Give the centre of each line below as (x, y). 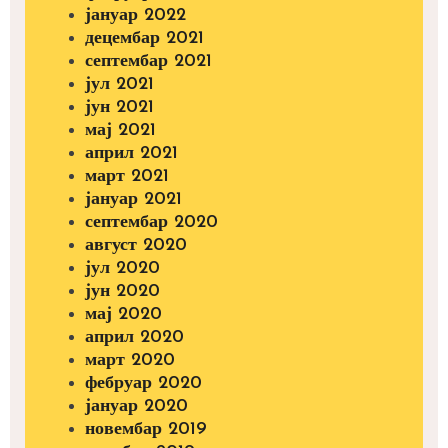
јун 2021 (119, 108)
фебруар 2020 (143, 384)
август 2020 (136, 246)
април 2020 (134, 338)
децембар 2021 (144, 39)
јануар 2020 (136, 407)
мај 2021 (120, 131)
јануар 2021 (133, 200)
